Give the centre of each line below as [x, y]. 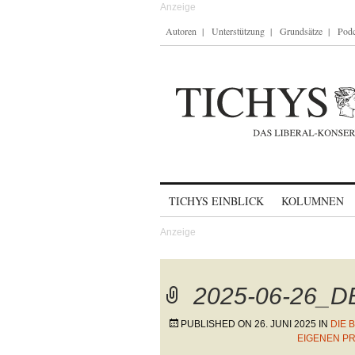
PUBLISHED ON [218, 324]
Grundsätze [301, 31]
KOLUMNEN [313, 201]
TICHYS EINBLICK [216, 201]
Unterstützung [238, 31]
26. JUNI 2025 [285, 324]
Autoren [181, 31]
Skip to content [202, 194]
